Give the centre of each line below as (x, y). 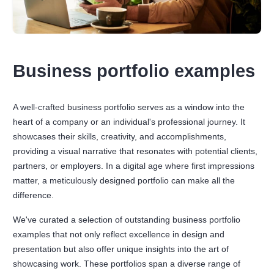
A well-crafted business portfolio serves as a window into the (129, 107)
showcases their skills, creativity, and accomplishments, (120, 136)
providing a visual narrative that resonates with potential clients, (135, 151)
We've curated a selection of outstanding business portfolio (127, 219)
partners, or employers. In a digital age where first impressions (134, 165)
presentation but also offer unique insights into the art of (121, 249)
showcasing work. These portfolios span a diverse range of (127, 263)
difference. (34, 195)
